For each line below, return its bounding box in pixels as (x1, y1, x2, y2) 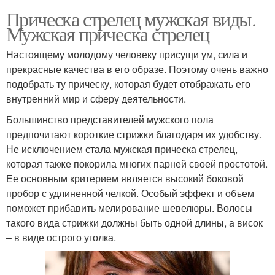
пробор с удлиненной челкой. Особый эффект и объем (6, 185, 254, 200)
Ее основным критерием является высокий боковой (6, 171, 244, 185)
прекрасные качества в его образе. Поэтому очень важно (6, 61, 268, 76)
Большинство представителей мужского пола (6, 112, 214, 126)
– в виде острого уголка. (6, 230, 116, 244)
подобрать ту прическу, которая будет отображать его (6, 76, 250, 91)
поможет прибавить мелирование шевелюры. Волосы (6, 200, 252, 215)
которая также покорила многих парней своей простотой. (6, 156, 268, 171)
